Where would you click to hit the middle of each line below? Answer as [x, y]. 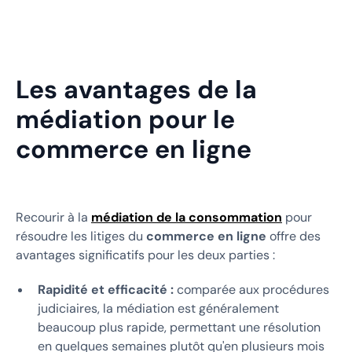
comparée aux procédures [251, 289]
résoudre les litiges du [81, 236]
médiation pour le [125, 119]
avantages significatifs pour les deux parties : [145, 255]
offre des [293, 236]
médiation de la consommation [187, 217]
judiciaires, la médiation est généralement [158, 308]
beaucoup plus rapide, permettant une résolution [179, 327]
